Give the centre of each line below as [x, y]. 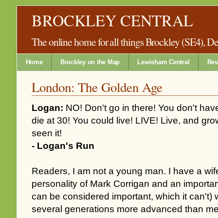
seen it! [47, 133]
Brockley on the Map [90, 62]
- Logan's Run [63, 146]
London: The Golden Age [97, 87]
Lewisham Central [163, 62]
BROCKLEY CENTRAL [112, 20]
